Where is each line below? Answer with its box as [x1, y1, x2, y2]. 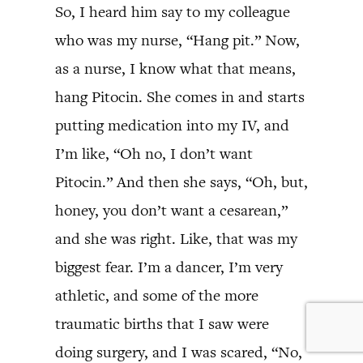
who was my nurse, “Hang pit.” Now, [55, 30, 300, 50]
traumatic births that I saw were [55, 314, 269, 334]
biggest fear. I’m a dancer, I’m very [55, 257, 283, 277]
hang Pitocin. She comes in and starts [55, 87, 305, 107]
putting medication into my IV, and [55, 115, 289, 135]
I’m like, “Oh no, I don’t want [55, 143, 253, 164]
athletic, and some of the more [55, 285, 258, 305]
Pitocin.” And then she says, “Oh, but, [55, 172, 308, 192]
